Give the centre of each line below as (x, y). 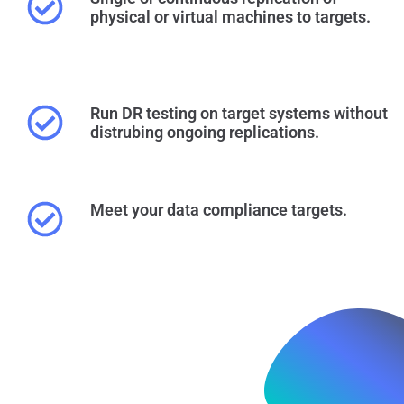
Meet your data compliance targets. (219, 210)
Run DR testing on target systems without (239, 113)
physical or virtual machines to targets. (230, 17)
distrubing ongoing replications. (205, 132)
